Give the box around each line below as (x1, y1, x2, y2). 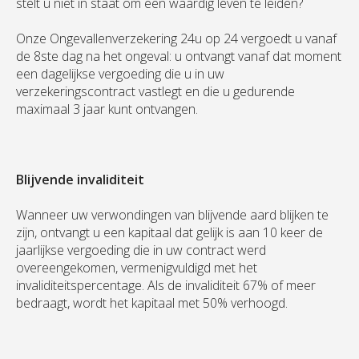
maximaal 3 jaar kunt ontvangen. (16, 100, 198, 119)
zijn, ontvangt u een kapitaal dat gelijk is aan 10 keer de (16, 224, 323, 242)
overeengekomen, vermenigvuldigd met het (16, 259, 257, 277)
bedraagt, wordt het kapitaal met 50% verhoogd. (16, 294, 288, 313)
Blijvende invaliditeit (16, 171, 144, 189)
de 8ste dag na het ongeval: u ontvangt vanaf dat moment (16, 47, 341, 66)
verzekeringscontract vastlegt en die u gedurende (16, 83, 295, 101)
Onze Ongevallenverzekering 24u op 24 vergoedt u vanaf (16, 30, 337, 48)
